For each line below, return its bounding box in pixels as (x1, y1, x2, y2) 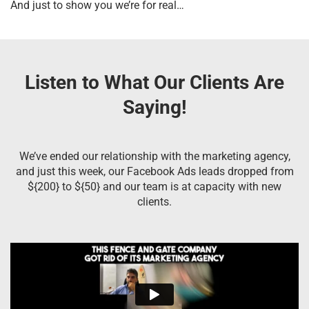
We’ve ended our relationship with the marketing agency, (19, 149, 290, 163)
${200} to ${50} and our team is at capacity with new (28, 179, 281, 193)
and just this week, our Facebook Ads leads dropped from (15, 164, 294, 178)
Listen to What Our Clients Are (25, 70, 284, 94)
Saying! (122, 95, 187, 119)
